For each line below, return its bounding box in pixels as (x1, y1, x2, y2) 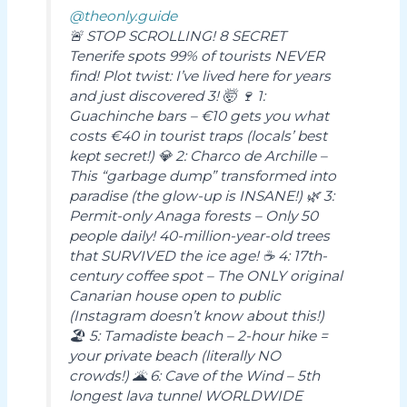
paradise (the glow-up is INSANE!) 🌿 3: (68, 186, 334, 204)
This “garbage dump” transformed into (68, 166, 336, 184)
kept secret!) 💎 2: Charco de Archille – (68, 146, 327, 164)
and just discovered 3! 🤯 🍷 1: (68, 86, 265, 104)
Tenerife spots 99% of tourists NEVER (68, 46, 324, 65)
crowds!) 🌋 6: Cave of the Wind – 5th (68, 366, 320, 384)
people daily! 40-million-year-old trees (68, 226, 330, 244)
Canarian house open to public (68, 286, 281, 304)
